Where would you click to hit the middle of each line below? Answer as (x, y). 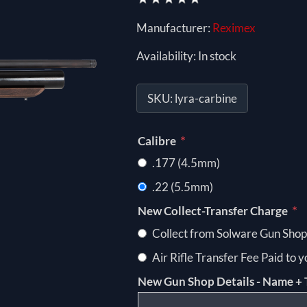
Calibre (158, 141)
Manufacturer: (173, 27)
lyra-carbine (206, 98)
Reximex (234, 27)
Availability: (166, 56)
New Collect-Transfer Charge (213, 211)
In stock (217, 56)
